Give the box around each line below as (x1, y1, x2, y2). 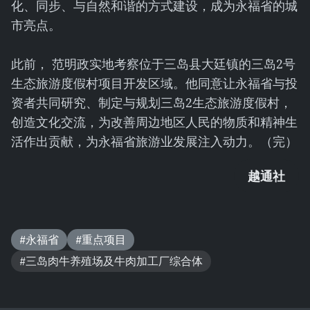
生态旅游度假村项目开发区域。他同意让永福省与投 (11, 75, 298, 91)
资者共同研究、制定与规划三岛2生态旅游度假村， (11, 94, 292, 111)
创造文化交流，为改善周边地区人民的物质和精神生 (11, 113, 298, 130)
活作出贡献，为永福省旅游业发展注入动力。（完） (11, 133, 298, 149)
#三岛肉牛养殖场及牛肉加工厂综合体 (19, 254, 203, 268)
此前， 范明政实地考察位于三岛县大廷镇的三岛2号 (11, 55, 295, 72)
